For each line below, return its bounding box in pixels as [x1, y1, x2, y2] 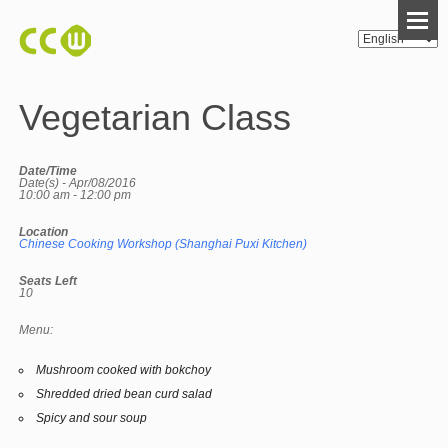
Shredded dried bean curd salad [36, 387, 213, 401]
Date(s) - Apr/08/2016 [19, 176, 137, 190]
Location [19, 225, 69, 239]
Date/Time [19, 164, 78, 178]
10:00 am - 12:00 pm [19, 188, 132, 202]
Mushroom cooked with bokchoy [36, 363, 212, 377]
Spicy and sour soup [36, 411, 148, 425]
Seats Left [19, 274, 78, 288]
